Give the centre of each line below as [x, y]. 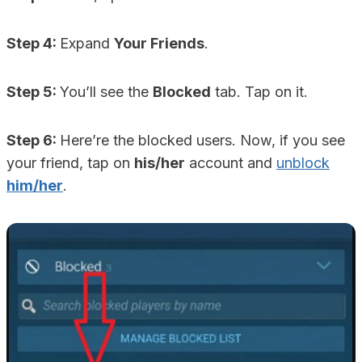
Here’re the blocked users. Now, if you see [202, 140]
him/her [35, 185]
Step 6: [33, 140]
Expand [87, 43]
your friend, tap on [70, 163]
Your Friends [159, 43]
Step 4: [33, 43]
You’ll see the [106, 92]
